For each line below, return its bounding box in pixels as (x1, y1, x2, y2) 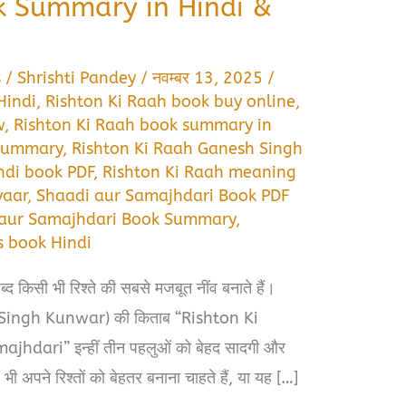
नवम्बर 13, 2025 (152, 67, 268, 88)
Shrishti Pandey (17, 67, 141, 88)
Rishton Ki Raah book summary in (14, 114, 273, 135)
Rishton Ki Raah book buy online (45, 91, 296, 111)
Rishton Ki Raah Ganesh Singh (72, 138, 304, 159)
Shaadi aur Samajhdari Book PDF (36, 185, 291, 206)
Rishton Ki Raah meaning (102, 161, 297, 182)
